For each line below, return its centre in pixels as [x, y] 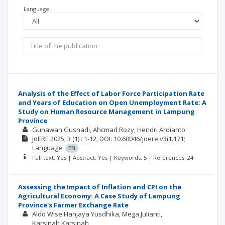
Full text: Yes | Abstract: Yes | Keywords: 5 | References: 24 [113, 157]
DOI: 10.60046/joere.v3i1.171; [142, 139]
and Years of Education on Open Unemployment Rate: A [112, 102]
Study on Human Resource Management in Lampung [106, 111]
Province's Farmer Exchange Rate [73, 205]
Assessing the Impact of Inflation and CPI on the [100, 187]
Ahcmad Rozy [113, 130]
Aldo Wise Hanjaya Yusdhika [75, 214]
